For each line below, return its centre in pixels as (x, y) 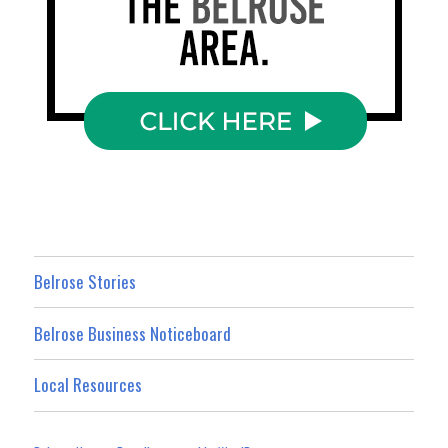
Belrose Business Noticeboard (133, 333)
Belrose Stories (85, 282)
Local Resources (88, 385)
